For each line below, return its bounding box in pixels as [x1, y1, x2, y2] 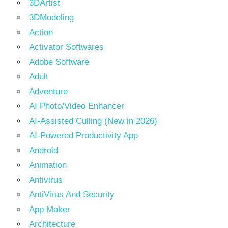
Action [29, 27, 53, 38]
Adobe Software [29, 57, 89, 67]
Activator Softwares [29, 42, 104, 52]
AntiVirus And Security [29, 190, 115, 200]
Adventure [29, 87, 68, 97]
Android [29, 146, 58, 156]
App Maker [29, 205, 70, 215]
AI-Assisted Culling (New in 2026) [29, 116, 157, 126]
